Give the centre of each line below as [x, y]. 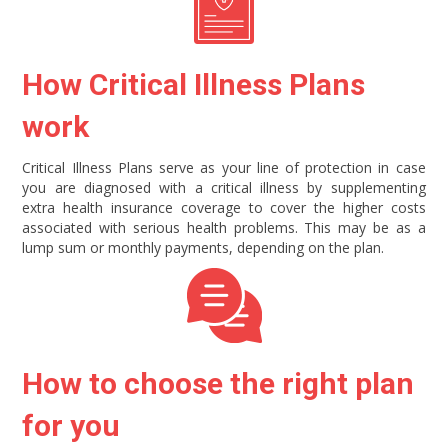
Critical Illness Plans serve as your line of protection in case [224, 167]
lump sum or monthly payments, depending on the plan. [203, 247]
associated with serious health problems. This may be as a [224, 227]
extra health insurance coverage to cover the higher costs [224, 207]
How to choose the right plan [218, 383]
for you [71, 425]
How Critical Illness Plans [194, 84]
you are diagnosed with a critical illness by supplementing [224, 187]
